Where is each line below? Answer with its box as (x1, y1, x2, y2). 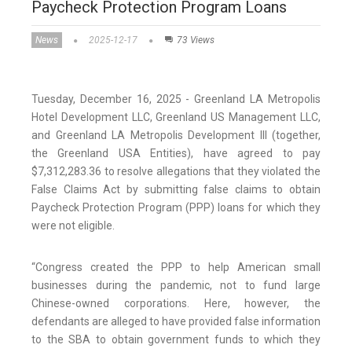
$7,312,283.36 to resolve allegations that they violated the (31, 165, 321, 178)
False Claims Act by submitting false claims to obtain (31, 183, 321, 196)
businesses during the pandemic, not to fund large (31, 279, 321, 292)
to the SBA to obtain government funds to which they (31, 333, 321, 346)
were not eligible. (31, 219, 115, 233)
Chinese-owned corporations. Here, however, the (31, 297, 321, 310)
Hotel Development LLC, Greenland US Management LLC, (31, 111, 321, 124)
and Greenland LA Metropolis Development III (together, (31, 129, 321, 142)
